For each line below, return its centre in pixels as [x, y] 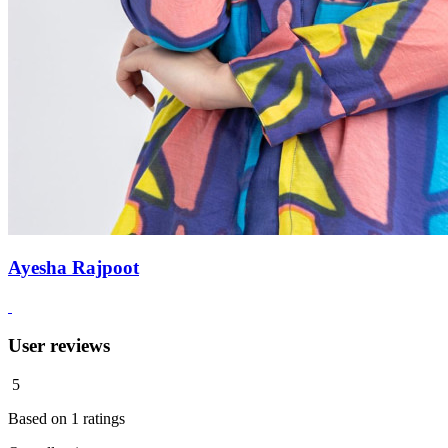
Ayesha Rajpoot [73, 268]
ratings [102, 418]
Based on [39, 418]
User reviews [59, 345]
